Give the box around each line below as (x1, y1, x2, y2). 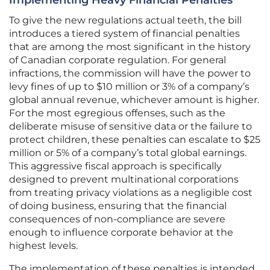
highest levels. (9, 240, 78, 252)
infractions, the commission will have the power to (9, 67, 251, 80)
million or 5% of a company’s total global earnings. (9, 147, 246, 159)
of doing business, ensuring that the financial (9, 200, 227, 212)
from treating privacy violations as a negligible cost (9, 187, 253, 199)
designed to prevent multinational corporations (9, 174, 239, 186)
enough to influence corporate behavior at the (9, 227, 233, 239)
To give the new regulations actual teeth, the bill (9, 14, 242, 27)
